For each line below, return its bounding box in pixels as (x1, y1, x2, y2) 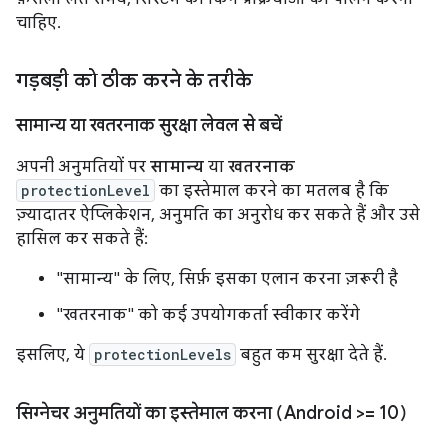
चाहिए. (16, 13, 61, 33)
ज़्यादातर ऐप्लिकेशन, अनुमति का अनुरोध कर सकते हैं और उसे (16, 205, 420, 225)
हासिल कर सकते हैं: (16, 229, 148, 249)
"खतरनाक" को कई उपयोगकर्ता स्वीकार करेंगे (56, 305, 360, 325)
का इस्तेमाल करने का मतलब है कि (155, 181, 389, 201)
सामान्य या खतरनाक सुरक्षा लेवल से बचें (16, 114, 282, 136)
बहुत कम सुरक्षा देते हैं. (236, 345, 387, 365)
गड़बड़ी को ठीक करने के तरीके (16, 68, 253, 93)
